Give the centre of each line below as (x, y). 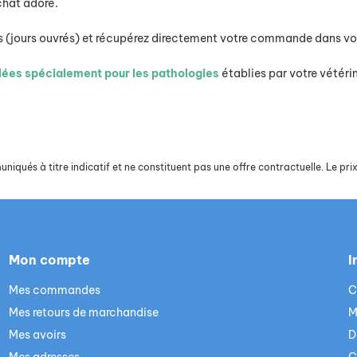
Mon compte (49, 260)
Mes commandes (54, 290)
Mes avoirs (37, 335)
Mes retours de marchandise (83, 313)
